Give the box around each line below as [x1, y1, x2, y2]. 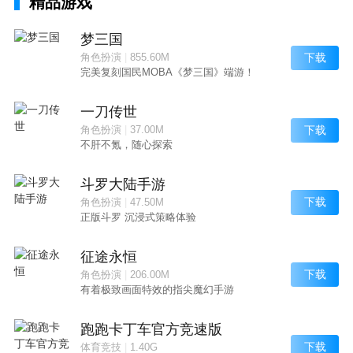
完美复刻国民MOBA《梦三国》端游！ [80, 66, 255, 79]
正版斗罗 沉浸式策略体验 [80, 211, 196, 224]
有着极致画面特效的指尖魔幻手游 [80, 284, 234, 296]
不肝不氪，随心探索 [80, 139, 173, 151]
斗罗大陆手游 [80, 176, 165, 193]
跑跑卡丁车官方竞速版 [80, 321, 222, 338]
